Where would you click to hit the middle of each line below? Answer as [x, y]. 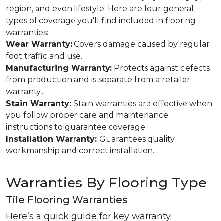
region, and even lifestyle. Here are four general [100, 9]
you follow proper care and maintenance [87, 115]
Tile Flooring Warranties [67, 200]
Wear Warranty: [39, 44]
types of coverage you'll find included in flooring [101, 20]
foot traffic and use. [44, 56]
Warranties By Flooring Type [106, 183]
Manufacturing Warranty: [59, 68]
